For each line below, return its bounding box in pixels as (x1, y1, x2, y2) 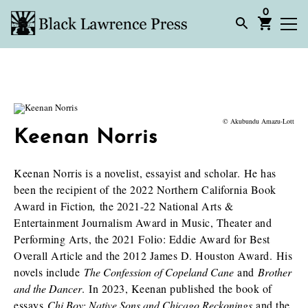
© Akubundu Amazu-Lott (223, 116, 294, 126)
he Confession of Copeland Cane (89, 265, 234, 279)
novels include (14, 265, 84, 279)
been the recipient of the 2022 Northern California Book (14, 182, 276, 197)
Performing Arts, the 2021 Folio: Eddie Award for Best (14, 232, 270, 246)
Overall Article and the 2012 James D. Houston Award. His (14, 248, 292, 263)
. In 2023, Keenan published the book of (82, 281, 272, 296)
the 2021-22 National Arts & (96, 199, 233, 213)
